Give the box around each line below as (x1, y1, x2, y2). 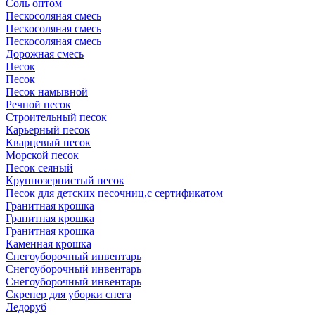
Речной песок (6, 98, 71, 110)
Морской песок (6, 149, 79, 161)
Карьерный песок (6, 124, 90, 136)
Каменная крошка (6, 238, 91, 250)
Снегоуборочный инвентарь (6, 276, 141, 288)
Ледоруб (6, 301, 46, 313)
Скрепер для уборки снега (6, 288, 131, 300)
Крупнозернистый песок (6, 174, 124, 186)
